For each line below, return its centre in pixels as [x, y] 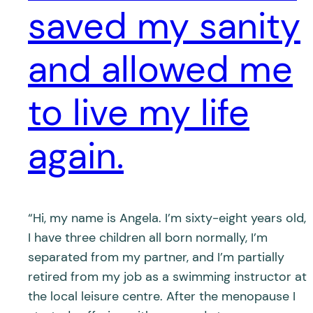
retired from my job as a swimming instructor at [167, 276]
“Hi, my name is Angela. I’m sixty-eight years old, [167, 218]
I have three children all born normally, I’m [148, 237]
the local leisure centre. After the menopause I [162, 296]
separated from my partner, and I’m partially [156, 257]
